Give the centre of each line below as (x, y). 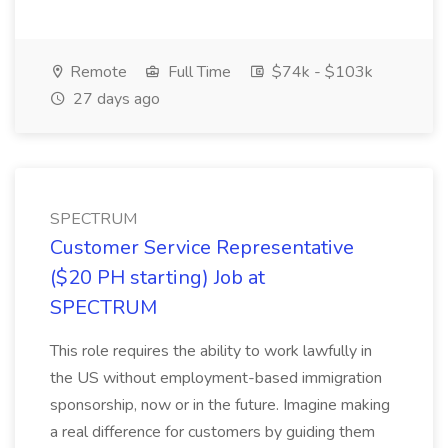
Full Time (197, 72)
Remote (96, 72)
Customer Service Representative (202, 247)
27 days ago (114, 99)
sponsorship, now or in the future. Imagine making (220, 405)
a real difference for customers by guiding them (212, 432)
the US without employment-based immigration (216, 378)
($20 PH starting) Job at (157, 277)
